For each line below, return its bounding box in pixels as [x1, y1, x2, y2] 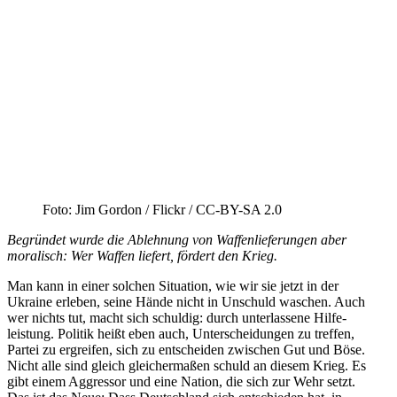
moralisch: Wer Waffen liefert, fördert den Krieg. [7, 247, 277, 263]
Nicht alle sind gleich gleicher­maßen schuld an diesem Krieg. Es [7, 357, 366, 373]
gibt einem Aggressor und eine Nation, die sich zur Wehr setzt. [7, 373, 355, 389]
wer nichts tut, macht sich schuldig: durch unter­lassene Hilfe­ [7, 309, 346, 325]
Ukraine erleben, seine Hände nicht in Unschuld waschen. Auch [7, 293, 365, 309]
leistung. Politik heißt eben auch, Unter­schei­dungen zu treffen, [7, 325, 354, 341]
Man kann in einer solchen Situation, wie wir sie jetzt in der [7, 277, 339, 293]
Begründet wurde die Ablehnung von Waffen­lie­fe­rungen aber [7, 231, 346, 247]
